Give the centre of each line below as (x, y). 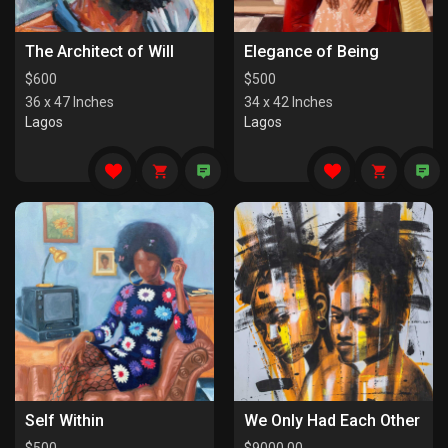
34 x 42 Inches (288, 102)
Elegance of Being (311, 51)
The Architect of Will (99, 51)
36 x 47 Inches (69, 102)
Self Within (64, 420)
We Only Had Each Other (332, 420)
